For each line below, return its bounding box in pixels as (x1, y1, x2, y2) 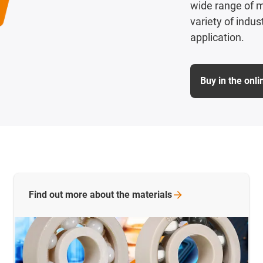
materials (132, 188, 172, 200)
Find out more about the (29, 188, 132, 200)
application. (190, 31, 244, 44)
